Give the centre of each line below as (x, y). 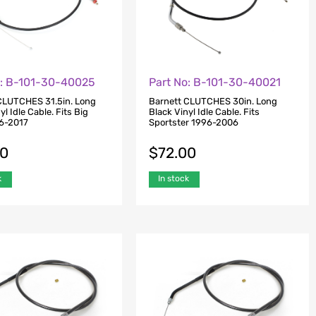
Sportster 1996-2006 (193, 122)
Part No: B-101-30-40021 (214, 83)
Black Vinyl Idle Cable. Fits (204, 111)
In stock (173, 178)
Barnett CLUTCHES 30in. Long (213, 101)
